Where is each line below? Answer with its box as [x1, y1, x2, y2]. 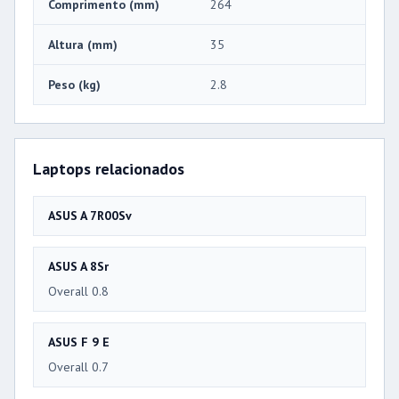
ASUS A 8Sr [48, 258, 109, 275]
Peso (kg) [48, 77, 101, 94]
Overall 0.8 [48, 283, 109, 300]
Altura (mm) [48, 37, 118, 53]
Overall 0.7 [48, 359, 109, 376]
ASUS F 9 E [48, 334, 110, 351]
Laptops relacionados [33, 159, 184, 180]
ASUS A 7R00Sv [48, 208, 132, 224]
